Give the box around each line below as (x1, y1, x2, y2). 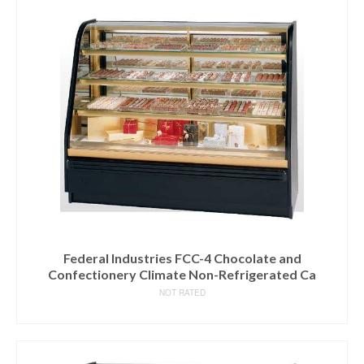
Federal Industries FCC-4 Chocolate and (63, 250, 301, 266)
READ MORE (144, 304, 220, 319)
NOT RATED (158, 287, 206, 298)
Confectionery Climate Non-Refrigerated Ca (48, 266, 316, 282)
